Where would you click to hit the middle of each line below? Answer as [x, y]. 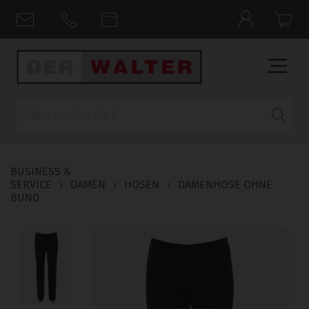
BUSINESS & [41, 171]
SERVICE [31, 184]
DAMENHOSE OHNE [225, 184]
